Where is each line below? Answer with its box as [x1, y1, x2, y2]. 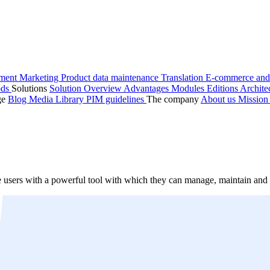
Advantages [124, 83, 171, 93]
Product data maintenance [61, 72, 161, 83]
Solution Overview [49, 83, 124, 93]
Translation [161, 72, 206, 83]
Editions [207, 83, 240, 93]
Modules [171, 83, 207, 93]
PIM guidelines [86, 94, 146, 104]
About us [201, 94, 238, 104]
